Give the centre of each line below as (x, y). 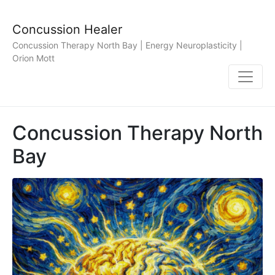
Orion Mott (33, 58)
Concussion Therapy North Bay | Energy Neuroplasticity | (127, 45)
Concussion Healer (67, 29)
